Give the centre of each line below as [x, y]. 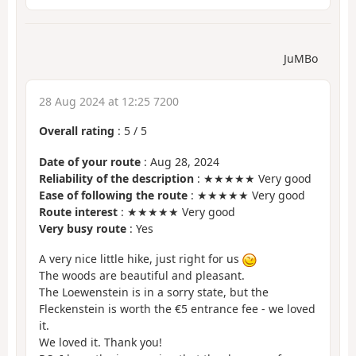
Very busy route [83, 228]
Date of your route [90, 161]
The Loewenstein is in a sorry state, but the [154, 292]
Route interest [78, 211]
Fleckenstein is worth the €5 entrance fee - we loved [177, 309]
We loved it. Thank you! [101, 342]
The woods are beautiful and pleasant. [142, 276]
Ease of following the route [113, 195]
